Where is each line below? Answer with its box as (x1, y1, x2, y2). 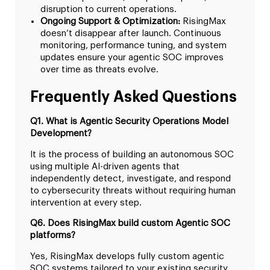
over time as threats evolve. (40, 65, 159, 75)
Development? (30, 129, 92, 139)
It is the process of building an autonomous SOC (30, 149, 234, 159)
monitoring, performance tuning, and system (40, 41, 227, 51)
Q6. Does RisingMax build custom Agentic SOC (30, 219, 230, 228)
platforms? (30, 231, 75, 240)
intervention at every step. (30, 198, 142, 207)
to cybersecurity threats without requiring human (30, 186, 236, 195)
